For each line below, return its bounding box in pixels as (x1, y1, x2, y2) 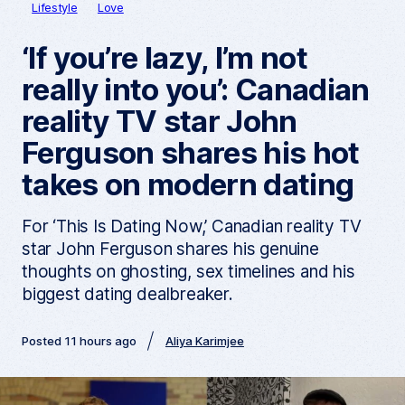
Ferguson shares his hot (21, 134, 360, 171)
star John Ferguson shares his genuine (21, 238, 319, 259)
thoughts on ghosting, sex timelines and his (21, 260, 355, 282)
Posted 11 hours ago (21, 333, 137, 348)
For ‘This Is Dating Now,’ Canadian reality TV (21, 215, 362, 237)
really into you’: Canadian (21, 71, 370, 108)
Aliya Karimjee (165, 333, 244, 348)
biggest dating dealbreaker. (21, 283, 233, 305)
